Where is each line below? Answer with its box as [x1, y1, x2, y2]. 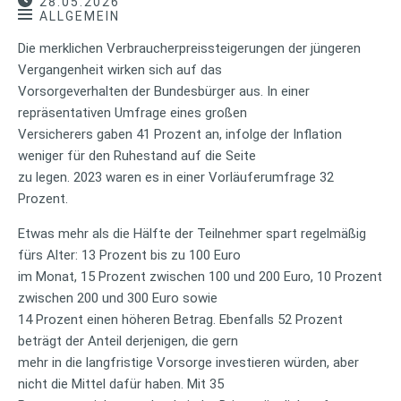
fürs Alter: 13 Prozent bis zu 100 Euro [18, 246, 244, 263]
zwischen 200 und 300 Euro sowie [18, 289, 221, 306]
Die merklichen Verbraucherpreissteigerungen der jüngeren [18, 39, 361, 56]
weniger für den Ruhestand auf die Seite [18, 147, 260, 164]
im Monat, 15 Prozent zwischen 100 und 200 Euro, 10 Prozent [18, 268, 382, 285]
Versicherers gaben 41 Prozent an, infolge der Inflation [18, 125, 342, 142]
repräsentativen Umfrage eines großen [18, 104, 251, 121]
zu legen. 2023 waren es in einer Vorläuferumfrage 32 [18, 168, 334, 185]
